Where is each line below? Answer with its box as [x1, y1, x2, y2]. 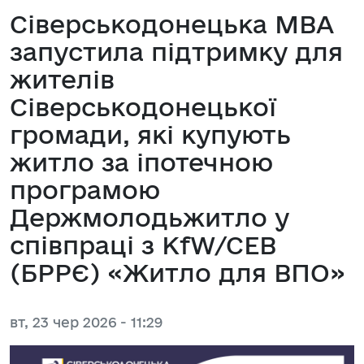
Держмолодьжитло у [10, 202, 289, 232]
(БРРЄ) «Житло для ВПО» [10, 258, 345, 287]
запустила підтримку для [10, 37, 343, 66]
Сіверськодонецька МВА [10, 9, 334, 38]
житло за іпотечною [10, 147, 273, 176]
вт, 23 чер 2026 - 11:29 [10, 314, 162, 330]
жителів [10, 64, 115, 93]
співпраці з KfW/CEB [10, 230, 276, 259]
